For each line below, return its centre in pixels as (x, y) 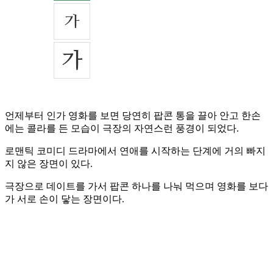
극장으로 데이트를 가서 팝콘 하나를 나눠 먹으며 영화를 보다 (136, 186)
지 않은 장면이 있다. (49, 164)
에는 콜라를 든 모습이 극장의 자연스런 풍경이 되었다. (122, 129)
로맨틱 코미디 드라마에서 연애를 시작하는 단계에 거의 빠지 (135, 151)
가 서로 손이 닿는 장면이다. (65, 199)
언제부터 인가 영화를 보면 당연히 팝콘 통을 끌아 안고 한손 (133, 116)
